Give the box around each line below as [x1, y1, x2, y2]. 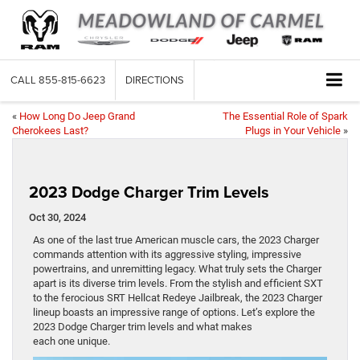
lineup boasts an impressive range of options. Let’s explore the [33, 306, 315, 319]
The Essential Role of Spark [223, 110, 348, 123]
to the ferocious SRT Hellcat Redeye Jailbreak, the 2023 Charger [33, 292, 322, 305]
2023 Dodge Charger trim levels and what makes [33, 321, 252, 333]
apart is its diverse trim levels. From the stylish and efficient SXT [33, 277, 323, 290]
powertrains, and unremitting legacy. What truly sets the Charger [33, 263, 321, 276]
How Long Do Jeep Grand [19, 110, 135, 123]
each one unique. [33, 335, 110, 348]
